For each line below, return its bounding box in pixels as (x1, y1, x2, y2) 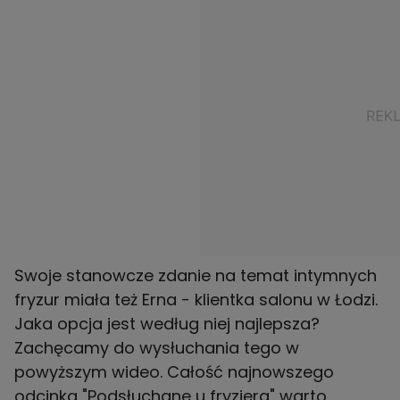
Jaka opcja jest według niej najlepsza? (14, 312, 320, 336)
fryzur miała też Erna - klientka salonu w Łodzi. (14, 288, 378, 312)
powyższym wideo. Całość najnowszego (14, 361, 334, 384)
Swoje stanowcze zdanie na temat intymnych (14, 264, 377, 287)
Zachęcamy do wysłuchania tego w (14, 337, 299, 360)
